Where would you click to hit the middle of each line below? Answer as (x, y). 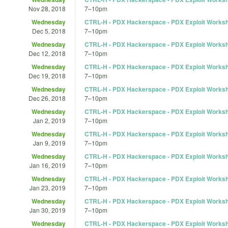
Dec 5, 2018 (49, 31)
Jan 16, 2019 (48, 165)
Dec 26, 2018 (47, 98)
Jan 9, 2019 (49, 142)
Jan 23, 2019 (48, 187)
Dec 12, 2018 (47, 53)
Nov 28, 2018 (47, 8)
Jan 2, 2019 (49, 120)
